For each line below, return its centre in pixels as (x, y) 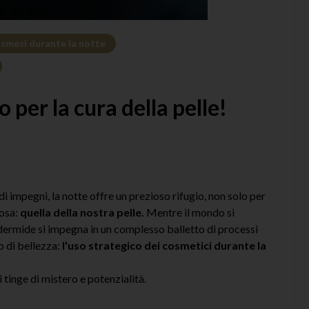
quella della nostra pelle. (82, 212)
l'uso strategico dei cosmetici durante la (164, 245)
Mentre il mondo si (189, 212)
